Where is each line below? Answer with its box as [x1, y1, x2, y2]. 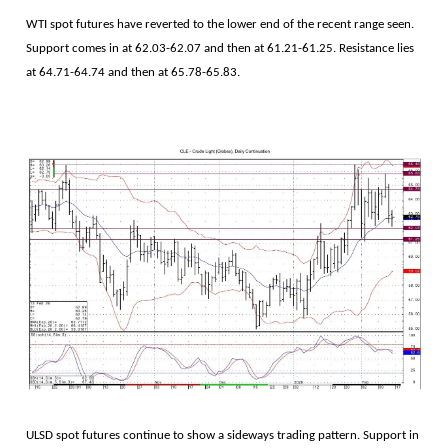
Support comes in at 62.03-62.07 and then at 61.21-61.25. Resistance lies [26, 42, 414, 55]
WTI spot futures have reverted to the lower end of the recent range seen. [26, 18, 414, 31]
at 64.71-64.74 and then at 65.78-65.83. [26, 66, 240, 79]
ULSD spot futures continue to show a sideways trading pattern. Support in [26, 428, 419, 442]
